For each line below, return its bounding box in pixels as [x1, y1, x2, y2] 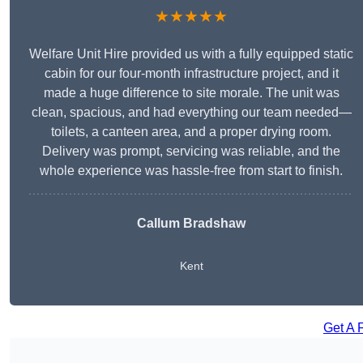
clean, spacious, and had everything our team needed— [31, 105, 352, 120]
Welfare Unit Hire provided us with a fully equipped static [29, 47, 353, 62]
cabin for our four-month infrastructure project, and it [44, 66, 339, 81]
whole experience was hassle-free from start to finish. [40, 164, 343, 178]
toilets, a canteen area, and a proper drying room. [51, 125, 331, 139]
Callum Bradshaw [137, 216, 246, 231]
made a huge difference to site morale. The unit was [43, 86, 340, 100]
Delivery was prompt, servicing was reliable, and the [42, 144, 340, 159]
